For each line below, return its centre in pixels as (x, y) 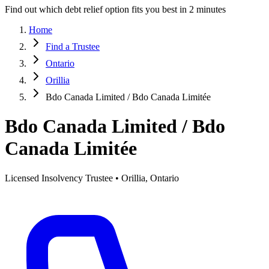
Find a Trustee (73, 47)
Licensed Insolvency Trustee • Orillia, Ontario (92, 178)
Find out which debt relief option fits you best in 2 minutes (115, 9)
